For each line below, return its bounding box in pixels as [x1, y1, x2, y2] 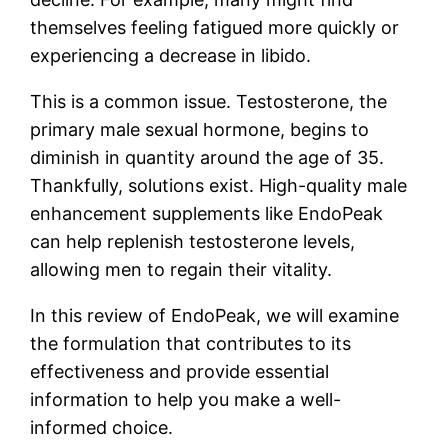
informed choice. [30, 417, 174, 439]
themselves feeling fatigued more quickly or [30, 17, 400, 39]
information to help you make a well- [30, 389, 342, 411]
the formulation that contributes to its [30, 333, 352, 355]
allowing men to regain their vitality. [30, 259, 333, 281]
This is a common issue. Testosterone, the [30, 91, 388, 113]
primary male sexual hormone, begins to [30, 119, 370, 141]
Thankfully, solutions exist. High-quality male [30, 175, 408, 197]
